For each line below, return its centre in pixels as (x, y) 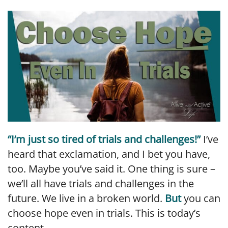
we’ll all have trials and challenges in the (101, 184)
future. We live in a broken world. (86, 198)
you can (201, 198)
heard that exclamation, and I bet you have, (109, 154)
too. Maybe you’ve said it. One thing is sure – (111, 169)
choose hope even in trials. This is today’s (104, 213)
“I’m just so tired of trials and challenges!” (104, 139)
